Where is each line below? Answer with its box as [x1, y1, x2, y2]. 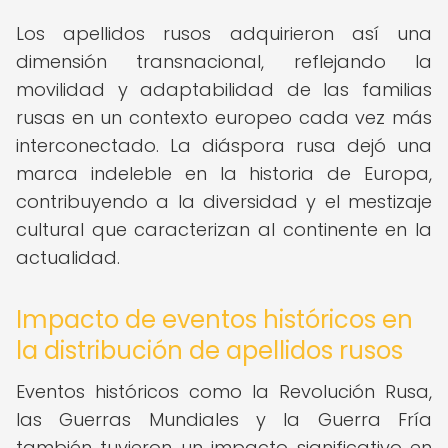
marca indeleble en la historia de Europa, [16, 161, 432, 186]
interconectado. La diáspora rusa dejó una [16, 133, 432, 158]
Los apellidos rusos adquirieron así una [16, 21, 432, 46]
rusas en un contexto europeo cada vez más [16, 105, 432, 130]
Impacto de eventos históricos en [16, 303, 413, 336]
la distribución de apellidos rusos [16, 334, 403, 367]
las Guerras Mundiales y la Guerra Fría [16, 407, 432, 432]
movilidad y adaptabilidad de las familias [16, 77, 432, 102]
